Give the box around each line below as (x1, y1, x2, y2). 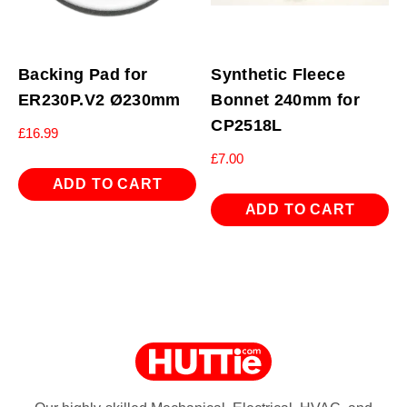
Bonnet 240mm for (211, 90, 360, 109)
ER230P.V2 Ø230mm (18, 90, 181, 109)
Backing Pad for (18, 65, 148, 84)
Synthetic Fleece (211, 65, 345, 84)
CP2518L (211, 115, 283, 134)
